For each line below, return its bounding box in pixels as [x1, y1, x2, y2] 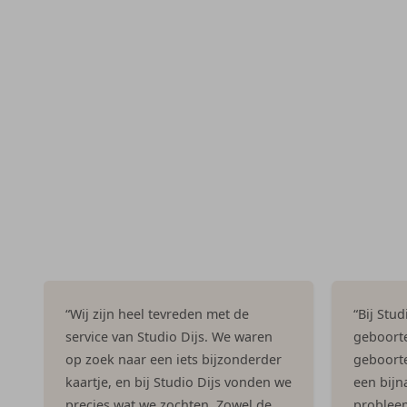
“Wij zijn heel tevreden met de [65, 304, 249, 323]
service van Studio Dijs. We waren [65, 327, 273, 345]
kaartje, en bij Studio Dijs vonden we [65, 372, 292, 391]
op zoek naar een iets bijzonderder [65, 350, 282, 368]
